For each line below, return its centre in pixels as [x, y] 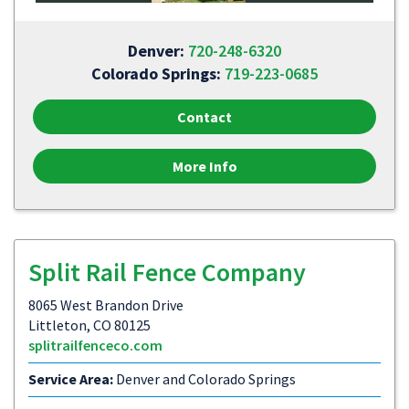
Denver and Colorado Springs [204, 379]
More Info [204, 166]
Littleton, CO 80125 [89, 325]
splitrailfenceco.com [95, 345]
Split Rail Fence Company [167, 272]
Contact [204, 117]
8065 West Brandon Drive [106, 305]
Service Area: [71, 379]
